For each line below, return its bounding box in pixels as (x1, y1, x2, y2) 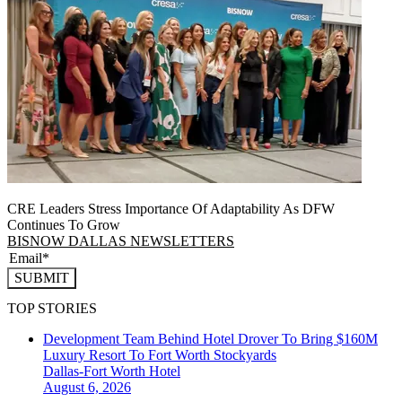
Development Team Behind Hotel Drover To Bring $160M (43, 331, 378, 347)
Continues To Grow (7, 216, 120, 232)
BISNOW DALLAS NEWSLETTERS (7, 232, 234, 249)
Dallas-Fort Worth (43, 363, 149, 380)
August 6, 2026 (43, 380, 131, 396)
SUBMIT (14, 269, 69, 285)
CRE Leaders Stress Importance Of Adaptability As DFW (7, 200, 335, 216)
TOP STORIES (7, 301, 97, 317)
